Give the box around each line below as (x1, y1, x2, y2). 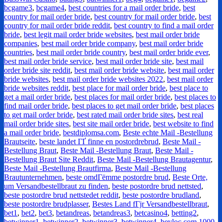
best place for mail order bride (72, 84, 166, 93)
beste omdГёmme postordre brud (66, 173, 168, 182)
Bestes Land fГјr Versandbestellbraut (92, 200, 207, 209)
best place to (169, 84, 208, 93)
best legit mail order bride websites (24, 30, 132, 39)
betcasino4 (134, 209, 167, 218)
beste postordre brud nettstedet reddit (4, 191, 118, 200)
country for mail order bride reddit (4, 21, 110, 30)
